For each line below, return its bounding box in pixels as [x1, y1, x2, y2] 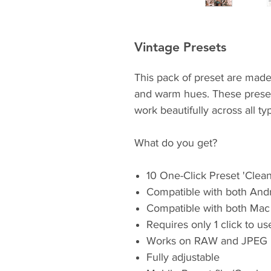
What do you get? [134, 137, 217, 149]
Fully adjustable [146, 251, 220, 263]
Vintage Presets [134, 39, 226, 54]
